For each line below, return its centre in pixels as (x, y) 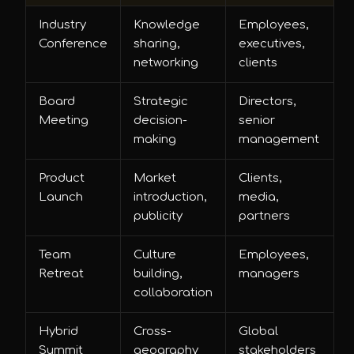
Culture (155, 255)
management (279, 139)
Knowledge (167, 25)
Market (155, 178)
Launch (61, 197)
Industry (62, 25)
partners (264, 216)
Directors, (267, 102)
